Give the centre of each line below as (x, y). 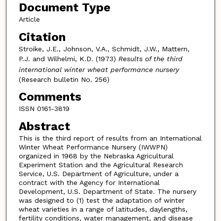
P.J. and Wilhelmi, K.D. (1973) (68, 58)
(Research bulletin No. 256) (64, 79)
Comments (50, 97)
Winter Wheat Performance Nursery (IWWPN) (93, 147)
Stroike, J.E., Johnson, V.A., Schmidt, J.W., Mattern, (104, 49)
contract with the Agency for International (89, 182)
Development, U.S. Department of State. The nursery (107, 191)
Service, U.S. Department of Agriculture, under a (98, 173)
